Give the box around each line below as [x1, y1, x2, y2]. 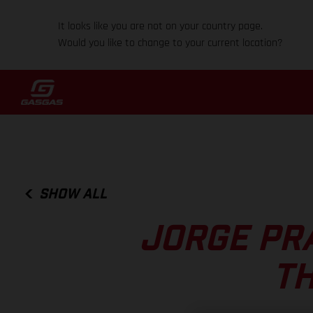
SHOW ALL [39, 187, 108, 201]
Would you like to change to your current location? [58, 36, 284, 50]
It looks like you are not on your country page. [58, 19, 263, 34]
